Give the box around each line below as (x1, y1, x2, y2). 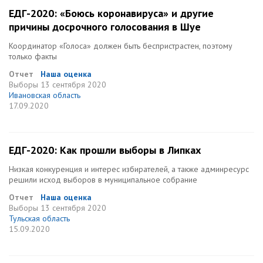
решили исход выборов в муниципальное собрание (9, 174, 197, 185)
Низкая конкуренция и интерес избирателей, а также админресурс (9, 164, 249, 174)
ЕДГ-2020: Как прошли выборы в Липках (9, 143, 201, 157)
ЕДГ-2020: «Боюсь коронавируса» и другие (9, 6, 214, 20)
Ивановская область (9, 90, 80, 100)
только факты (9, 51, 57, 62)
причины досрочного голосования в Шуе (9, 20, 201, 33)
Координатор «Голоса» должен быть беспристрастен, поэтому (9, 41, 232, 51)
